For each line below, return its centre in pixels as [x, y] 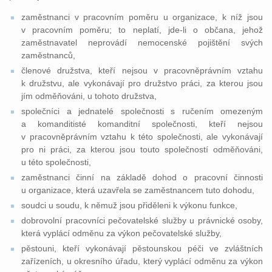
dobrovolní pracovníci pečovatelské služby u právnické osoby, [142, 220]
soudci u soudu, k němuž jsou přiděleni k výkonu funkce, [129, 205]
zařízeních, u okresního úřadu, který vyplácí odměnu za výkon [142, 261]
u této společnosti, [56, 162]
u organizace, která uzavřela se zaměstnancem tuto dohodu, [138, 190]
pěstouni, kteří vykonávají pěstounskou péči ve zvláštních [142, 248]
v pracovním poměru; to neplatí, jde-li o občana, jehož [142, 30]
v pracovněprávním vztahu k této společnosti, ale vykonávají [142, 137]
